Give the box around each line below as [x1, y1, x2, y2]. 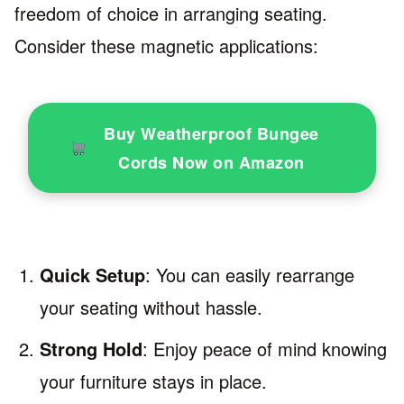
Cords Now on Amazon [118, 150, 305, 174]
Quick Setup [40, 261, 145, 288]
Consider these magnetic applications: [14, 32, 318, 59]
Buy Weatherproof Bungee [104, 121, 319, 145]
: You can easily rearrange [145, 261, 354, 288]
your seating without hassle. [40, 293, 262, 320]
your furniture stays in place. [40, 367, 267, 394]
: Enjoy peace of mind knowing [142, 335, 387, 362]
